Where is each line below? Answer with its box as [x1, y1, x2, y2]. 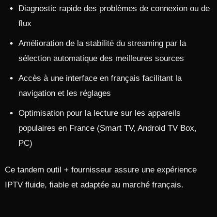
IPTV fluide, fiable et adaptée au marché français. [5, 180, 184, 189]
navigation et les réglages [18, 89, 111, 98]
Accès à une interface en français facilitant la [18, 74, 182, 83]
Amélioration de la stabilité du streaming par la [18, 39, 186, 48]
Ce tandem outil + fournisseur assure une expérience [5, 165, 197, 174]
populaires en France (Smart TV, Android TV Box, [18, 124, 197, 133]
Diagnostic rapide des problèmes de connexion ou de [18, 4, 210, 13]
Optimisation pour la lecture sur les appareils [18, 108, 181, 118]
